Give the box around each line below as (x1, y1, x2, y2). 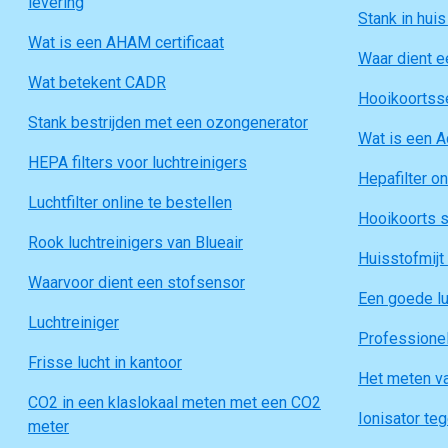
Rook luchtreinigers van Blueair (28, 233, 243, 252)
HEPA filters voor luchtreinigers (28, 153, 247, 172)
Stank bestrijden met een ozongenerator (28, 113, 308, 132)
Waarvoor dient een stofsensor (28, 273, 245, 292)
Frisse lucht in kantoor (28, 353, 182, 372)
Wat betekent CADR (28, 73, 166, 92)
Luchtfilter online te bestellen (28, 193, 232, 212)
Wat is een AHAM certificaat (28, 33, 224, 52)
